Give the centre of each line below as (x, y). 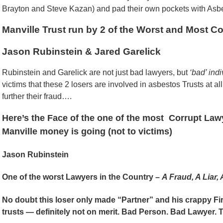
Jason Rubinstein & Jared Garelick (81, 51)
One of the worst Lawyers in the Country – (82, 177)
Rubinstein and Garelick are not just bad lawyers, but (96, 72)
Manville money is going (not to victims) (87, 131)
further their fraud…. (37, 96)
